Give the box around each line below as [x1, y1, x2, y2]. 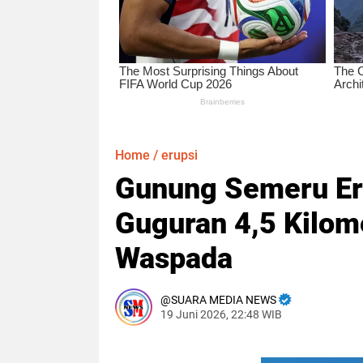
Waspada [115, 241, 233, 275]
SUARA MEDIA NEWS [171, 293, 276, 306]
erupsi [161, 147, 198, 163]
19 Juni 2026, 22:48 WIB [160, 307, 282, 321]
